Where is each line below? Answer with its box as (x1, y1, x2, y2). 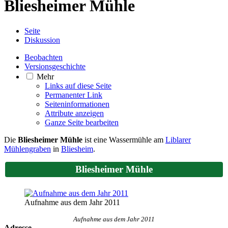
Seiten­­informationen (45, 99, 109, 108)
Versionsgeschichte (24, 62, 85, 71)
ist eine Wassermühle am (82, 135, 165, 144)
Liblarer (165, 135, 191, 144)
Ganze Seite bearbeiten (45, 118, 119, 127)
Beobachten (24, 52, 63, 62)
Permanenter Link (45, 90, 102, 99)
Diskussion (24, 35, 60, 44)
